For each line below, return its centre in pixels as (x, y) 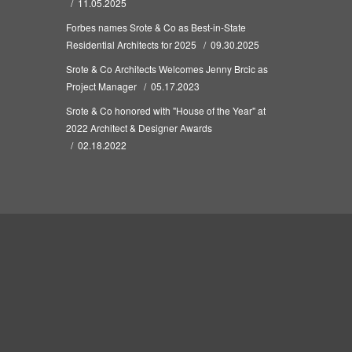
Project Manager (101, 86)
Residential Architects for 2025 (131, 44)
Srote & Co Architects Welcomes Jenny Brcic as (167, 69)
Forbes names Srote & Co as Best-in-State (156, 27)
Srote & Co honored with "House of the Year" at (165, 110)
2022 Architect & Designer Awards (139, 128)
